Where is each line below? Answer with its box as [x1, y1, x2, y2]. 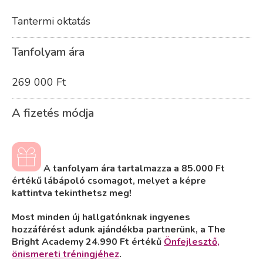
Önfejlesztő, [164, 235, 220, 249]
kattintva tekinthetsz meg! [12, 187, 131, 200]
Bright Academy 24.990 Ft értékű [12, 235, 164, 249]
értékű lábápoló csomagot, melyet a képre [12, 174, 206, 188]
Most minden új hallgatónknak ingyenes [12, 211, 190, 224]
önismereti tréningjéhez [12, 248, 119, 261]
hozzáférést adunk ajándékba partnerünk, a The [12, 223, 225, 237]
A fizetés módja [12, 105, 94, 122]
